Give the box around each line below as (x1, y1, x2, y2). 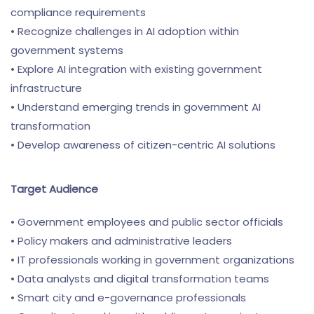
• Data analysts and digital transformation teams (11, 271, 269, 286)
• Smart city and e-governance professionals (11, 290, 246, 305)
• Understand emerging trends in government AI (11, 100, 261, 114)
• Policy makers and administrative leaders (11, 233, 232, 248)
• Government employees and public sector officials (11, 214, 283, 229)
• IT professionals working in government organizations (11, 252, 294, 267)
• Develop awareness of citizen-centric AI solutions (11, 137, 275, 152)
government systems (11, 43, 123, 57)
